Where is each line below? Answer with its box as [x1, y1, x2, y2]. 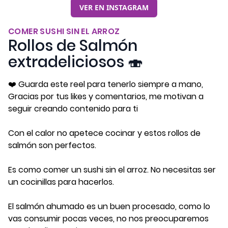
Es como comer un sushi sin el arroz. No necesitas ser [8, 163, 216, 176]
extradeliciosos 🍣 [8, 51, 143, 73]
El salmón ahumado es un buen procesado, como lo [8, 200, 210, 212]
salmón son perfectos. [8, 139, 96, 151]
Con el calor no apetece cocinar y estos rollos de [8, 127, 201, 139]
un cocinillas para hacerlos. [8, 176, 114, 188]
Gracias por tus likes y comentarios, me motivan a [8, 90, 204, 102]
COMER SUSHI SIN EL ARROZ [8, 25, 120, 37]
